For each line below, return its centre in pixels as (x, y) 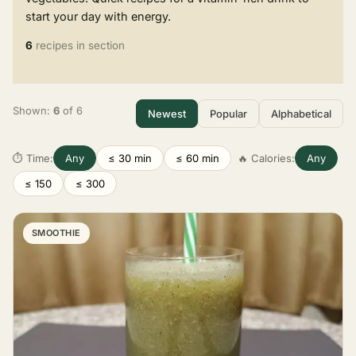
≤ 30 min (130, 158)
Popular (228, 113)
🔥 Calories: (266, 158)
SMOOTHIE (56, 232)
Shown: (33, 110)
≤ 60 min (197, 158)
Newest (167, 113)
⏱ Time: (33, 158)
